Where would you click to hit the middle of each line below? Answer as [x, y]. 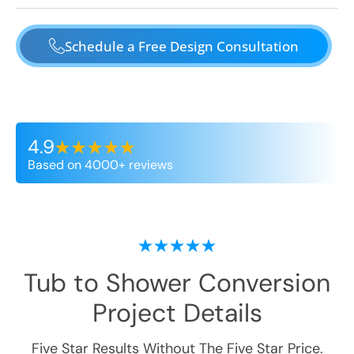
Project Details [177, 313]
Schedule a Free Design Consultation [182, 46]
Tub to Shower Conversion [177, 283]
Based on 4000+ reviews [100, 165]
